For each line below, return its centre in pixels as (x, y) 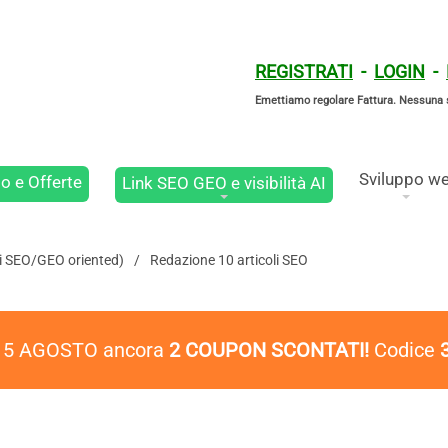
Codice (404, 350)
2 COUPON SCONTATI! (269, 350)
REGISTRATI (304, 71)
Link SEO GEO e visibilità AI (224, 182)
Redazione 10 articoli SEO (229, 260)
